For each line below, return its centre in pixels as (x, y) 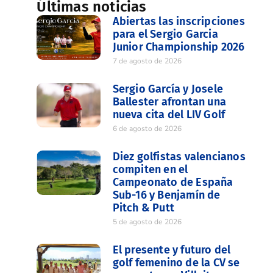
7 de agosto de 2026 (147, 61)
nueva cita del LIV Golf (169, 115)
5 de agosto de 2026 (147, 222)
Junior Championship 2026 (179, 47)
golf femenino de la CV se (176, 263)
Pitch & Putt (144, 208)
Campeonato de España (173, 182)
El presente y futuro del (172, 250)
